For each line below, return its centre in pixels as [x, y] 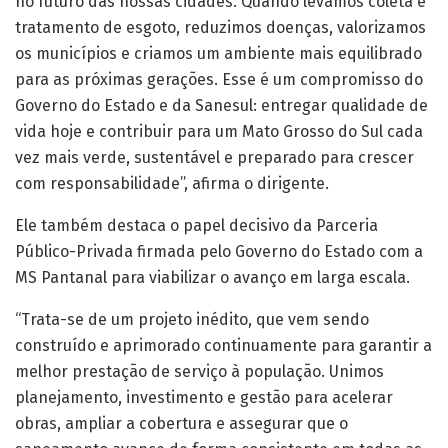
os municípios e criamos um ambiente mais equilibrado [218, 53]
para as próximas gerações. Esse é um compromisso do [219, 79]
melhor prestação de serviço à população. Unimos [199, 371]
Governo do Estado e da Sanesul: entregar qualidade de [221, 105]
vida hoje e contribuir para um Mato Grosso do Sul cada [219, 131]
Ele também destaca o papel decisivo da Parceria [196, 225]
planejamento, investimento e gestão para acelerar [204, 397]
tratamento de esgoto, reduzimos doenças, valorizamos [220, 27]
